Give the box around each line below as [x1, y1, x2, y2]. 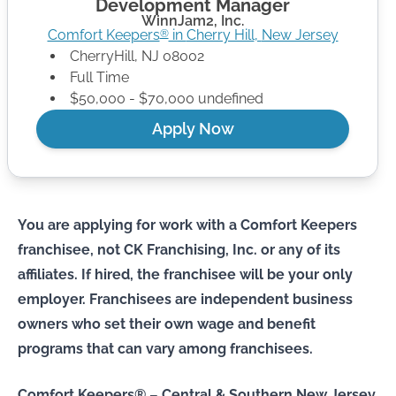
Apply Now [151, 119, 234, 138]
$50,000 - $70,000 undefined [70, 90, 263, 107]
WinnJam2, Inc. [141, 12, 244, 29]
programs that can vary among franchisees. [18, 340, 313, 357]
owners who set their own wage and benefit [18, 316, 316, 332]
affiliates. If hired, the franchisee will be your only [18, 266, 353, 283]
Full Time [70, 69, 129, 86]
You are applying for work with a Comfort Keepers [18, 217, 357, 233]
